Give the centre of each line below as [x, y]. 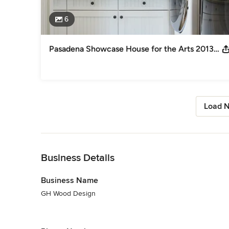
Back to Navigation [71, 138]
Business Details [78, 158]
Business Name [70, 180]
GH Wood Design [68, 193]
